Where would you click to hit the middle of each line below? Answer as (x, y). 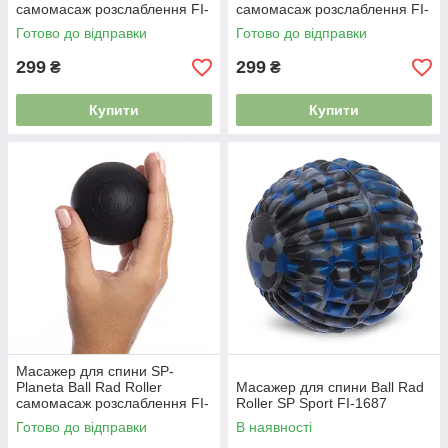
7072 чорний (57, 419)
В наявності (274, 427)
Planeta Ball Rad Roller (89, 387)
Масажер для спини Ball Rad (330, 387)
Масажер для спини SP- (95, 371)
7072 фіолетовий (292, 25)
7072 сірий (51, 25)
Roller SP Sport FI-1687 (311, 403)
